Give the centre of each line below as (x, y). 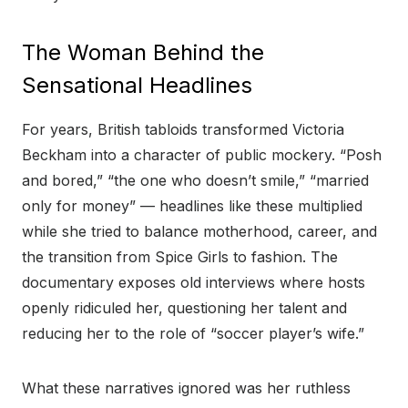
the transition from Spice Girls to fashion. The (180, 257)
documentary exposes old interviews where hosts (194, 283)
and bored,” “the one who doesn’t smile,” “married (195, 181)
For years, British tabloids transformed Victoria (183, 130)
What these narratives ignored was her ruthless (186, 388)
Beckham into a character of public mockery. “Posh (202, 155)
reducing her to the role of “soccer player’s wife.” (193, 334)
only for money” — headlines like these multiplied (192, 206)
